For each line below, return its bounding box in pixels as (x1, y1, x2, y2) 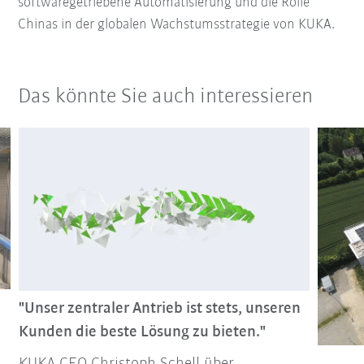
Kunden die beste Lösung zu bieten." (18, 323, 266, 340)
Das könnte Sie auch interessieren (18, 85, 314, 108)
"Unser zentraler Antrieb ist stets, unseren (18, 300, 301, 317)
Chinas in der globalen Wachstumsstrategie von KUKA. (18, 16, 336, 32)
